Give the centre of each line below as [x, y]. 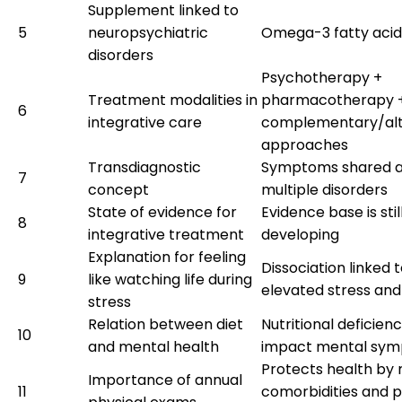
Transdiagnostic [144, 167]
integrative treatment [166, 234]
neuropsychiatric [148, 32]
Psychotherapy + [322, 77]
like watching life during [170, 279]
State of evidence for [162, 212]
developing [300, 234]
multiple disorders [324, 189]
